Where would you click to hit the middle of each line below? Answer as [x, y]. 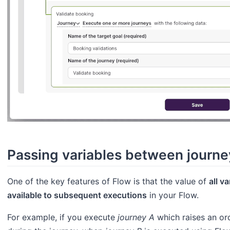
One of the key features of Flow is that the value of [108, 181]
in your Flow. [173, 195]
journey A [136, 217]
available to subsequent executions [77, 195]
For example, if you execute [62, 217]
